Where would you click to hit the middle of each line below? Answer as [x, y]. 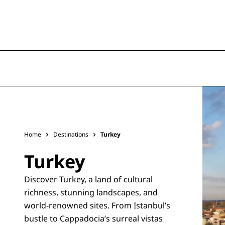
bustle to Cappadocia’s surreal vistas [93, 218]
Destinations [71, 134]
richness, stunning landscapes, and [91, 192]
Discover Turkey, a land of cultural [88, 179]
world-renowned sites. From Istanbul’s [97, 205]
